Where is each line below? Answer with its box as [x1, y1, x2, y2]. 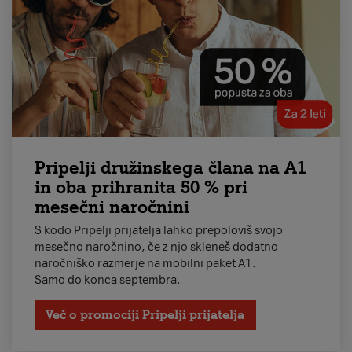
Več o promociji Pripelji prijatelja [46, 307, 245, 323]
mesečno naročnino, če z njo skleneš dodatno [34, 240, 278, 255]
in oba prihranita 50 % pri [34, 177, 247, 198]
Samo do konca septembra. [34, 273, 183, 288]
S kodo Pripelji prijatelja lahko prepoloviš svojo [34, 223, 283, 238]
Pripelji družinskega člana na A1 [34, 157, 306, 178]
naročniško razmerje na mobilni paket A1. [34, 256, 256, 271]
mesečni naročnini [34, 196, 189, 218]
